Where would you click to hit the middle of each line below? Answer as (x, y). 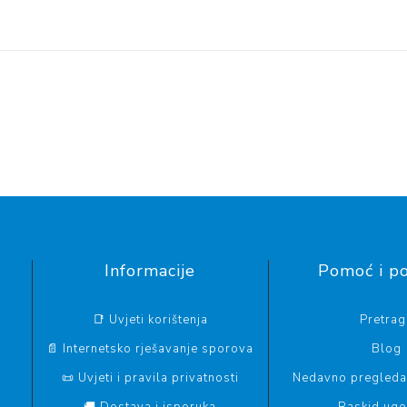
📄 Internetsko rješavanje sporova (150, 349)
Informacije (150, 271)
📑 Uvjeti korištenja (150, 320)
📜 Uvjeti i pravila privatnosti (150, 378)
